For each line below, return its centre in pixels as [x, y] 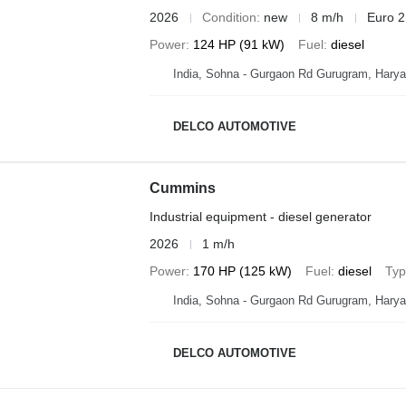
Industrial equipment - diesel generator [260, 217]
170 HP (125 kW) [242, 271]
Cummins [182, 188]
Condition [229, 17]
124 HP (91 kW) [238, 44]
